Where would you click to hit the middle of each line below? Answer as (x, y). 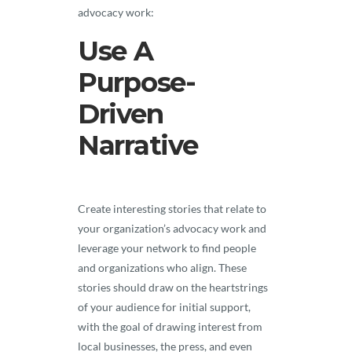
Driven (121, 114)
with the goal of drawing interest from (170, 326)
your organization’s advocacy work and (172, 228)
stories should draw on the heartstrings (173, 287)
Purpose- (137, 82)
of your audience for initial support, (164, 307)
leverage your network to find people (167, 248)
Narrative (138, 145)
